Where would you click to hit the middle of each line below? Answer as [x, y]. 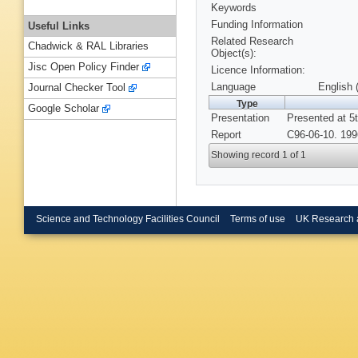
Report [226, 135]
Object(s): [234, 54]
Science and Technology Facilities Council [128, 219]
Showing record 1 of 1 [259, 155]
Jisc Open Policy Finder [84, 67]
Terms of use [257, 219]
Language [233, 87]
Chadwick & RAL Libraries [88, 46]
